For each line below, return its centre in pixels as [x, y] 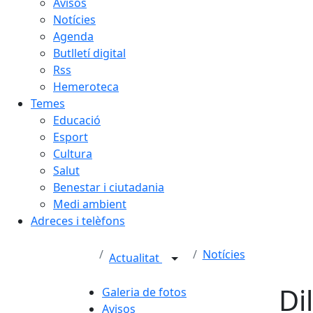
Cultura [73, 154]
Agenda [73, 36]
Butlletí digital [89, 53]
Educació [77, 120]
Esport [71, 137]
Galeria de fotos [144, 292]
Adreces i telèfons [78, 221]
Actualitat [136, 258]
